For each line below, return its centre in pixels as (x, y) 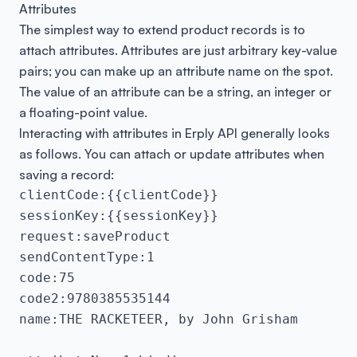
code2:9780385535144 (95, 298)
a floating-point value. (83, 112)
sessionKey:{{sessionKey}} (119, 216)
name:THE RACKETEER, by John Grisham (159, 319)
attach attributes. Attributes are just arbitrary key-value (178, 50)
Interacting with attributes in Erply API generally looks (175, 133)
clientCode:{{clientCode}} (119, 195)
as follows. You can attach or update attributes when (172, 154)
